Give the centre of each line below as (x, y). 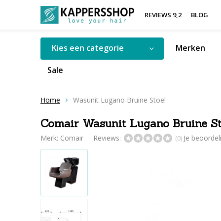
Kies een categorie (88, 48)
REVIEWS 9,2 (163, 15)
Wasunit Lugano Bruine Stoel (119, 100)
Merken (190, 48)
